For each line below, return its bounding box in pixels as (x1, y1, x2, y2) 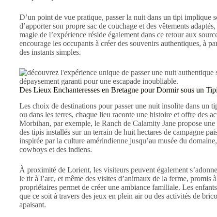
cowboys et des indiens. (19, 145, 92, 154)
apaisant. (19, 200, 46, 209)
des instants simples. (19, 47, 81, 56)
